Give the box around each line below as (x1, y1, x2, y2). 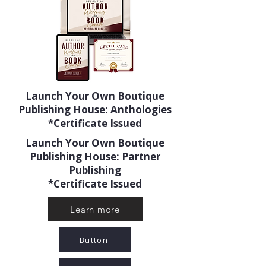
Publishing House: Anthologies (18, 103, 172, 116)
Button (80, 235, 108, 245)
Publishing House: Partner (30, 150, 160, 163)
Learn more (70, 203, 120, 215)
